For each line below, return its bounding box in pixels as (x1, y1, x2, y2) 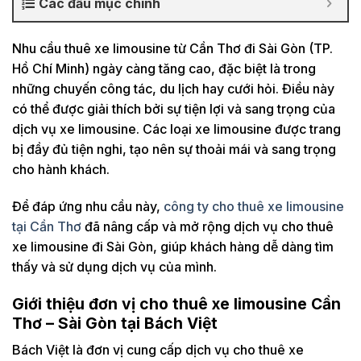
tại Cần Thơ (12, 218, 81, 234)
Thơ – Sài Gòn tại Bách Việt (12, 313, 218, 333)
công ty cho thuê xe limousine (164, 197, 344, 214)
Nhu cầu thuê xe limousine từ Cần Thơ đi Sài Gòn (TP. (12, 40, 333, 56)
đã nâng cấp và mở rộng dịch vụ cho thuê (81, 218, 334, 234)
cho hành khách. (12, 161, 110, 177)
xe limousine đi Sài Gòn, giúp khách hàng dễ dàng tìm (12, 238, 334, 255)
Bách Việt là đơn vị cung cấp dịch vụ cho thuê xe (12, 342, 304, 359)
